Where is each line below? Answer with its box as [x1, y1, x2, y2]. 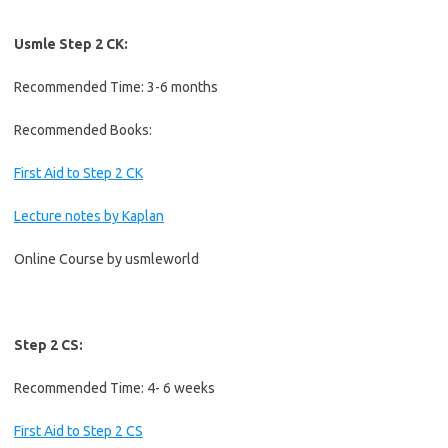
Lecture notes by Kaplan [14, 208, 164, 224]
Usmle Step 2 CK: [14, 36, 128, 52]
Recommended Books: [14, 122, 152, 138]
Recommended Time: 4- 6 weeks [14, 380, 215, 396]
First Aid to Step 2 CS [14, 423, 143, 439]
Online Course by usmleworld [14, 251, 199, 267]
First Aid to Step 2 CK [14, 165, 143, 181]
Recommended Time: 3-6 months [14, 79, 218, 95]
